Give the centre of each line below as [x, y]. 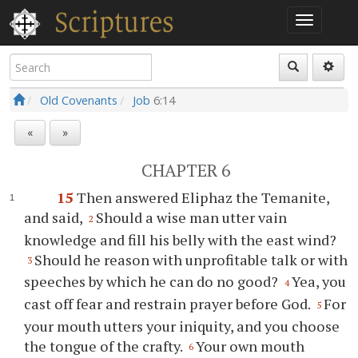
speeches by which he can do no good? [153, 282]
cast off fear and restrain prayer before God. [169, 303]
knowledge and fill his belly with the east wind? [181, 239]
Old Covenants [79, 100]
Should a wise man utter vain [192, 217]
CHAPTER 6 [187, 170]
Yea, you [319, 282]
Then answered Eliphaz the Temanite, [203, 197]
